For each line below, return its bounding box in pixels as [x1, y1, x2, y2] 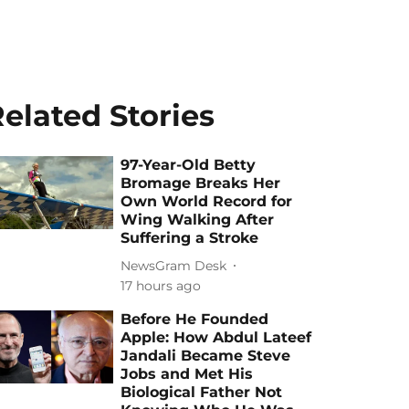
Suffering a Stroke [121, 229, 259, 246]
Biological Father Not [121, 383, 283, 401]
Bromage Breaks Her [121, 174, 281, 192]
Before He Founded [121, 310, 269, 328]
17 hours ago [121, 278, 202, 294]
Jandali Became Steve [121, 347, 291, 364]
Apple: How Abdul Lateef [121, 329, 312, 346]
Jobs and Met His [121, 365, 254, 383]
